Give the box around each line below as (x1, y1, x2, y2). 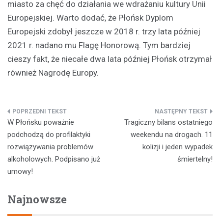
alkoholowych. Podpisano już (7, 154, 100, 164)
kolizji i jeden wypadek (142, 142, 213, 151)
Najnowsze (7, 192, 67, 206)
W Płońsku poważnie (7, 117, 74, 127)
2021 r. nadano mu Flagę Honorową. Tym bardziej (7, 40, 191, 50)
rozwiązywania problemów (7, 142, 93, 151)
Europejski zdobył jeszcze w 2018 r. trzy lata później (7, 26, 200, 36)
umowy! (7, 166, 33, 176)
